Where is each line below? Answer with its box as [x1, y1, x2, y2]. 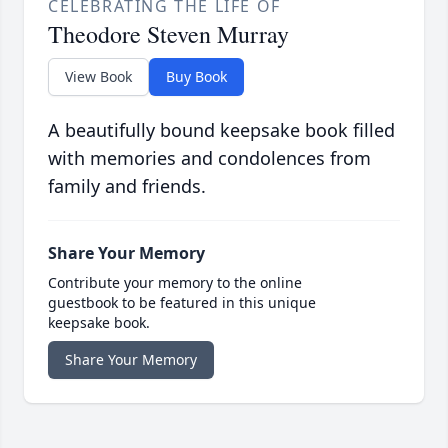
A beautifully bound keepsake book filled [48, 118, 395, 143]
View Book [65, 67, 132, 87]
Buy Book [166, 67, 227, 87]
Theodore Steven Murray [48, 18, 289, 51]
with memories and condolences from [48, 146, 371, 171]
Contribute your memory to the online [48, 273, 302, 293]
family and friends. [48, 174, 206, 199]
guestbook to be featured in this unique [48, 293, 316, 313]
